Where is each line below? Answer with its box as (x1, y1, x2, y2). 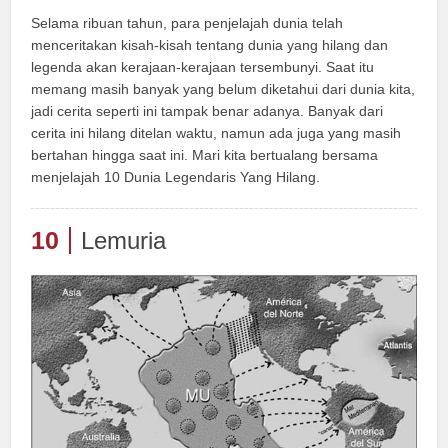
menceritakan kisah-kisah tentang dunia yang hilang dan (31, 36, 389, 53)
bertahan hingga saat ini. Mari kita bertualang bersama (31, 146, 379, 163)
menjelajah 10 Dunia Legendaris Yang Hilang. (31, 168, 321, 185)
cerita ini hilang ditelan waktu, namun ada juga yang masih (31, 124, 402, 141)
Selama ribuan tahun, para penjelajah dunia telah (31, 14, 344, 31)
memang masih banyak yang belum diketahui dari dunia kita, (31, 80, 416, 97)
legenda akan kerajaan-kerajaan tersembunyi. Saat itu (31, 58, 375, 75)
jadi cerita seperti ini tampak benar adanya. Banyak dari (31, 102, 384, 119)
